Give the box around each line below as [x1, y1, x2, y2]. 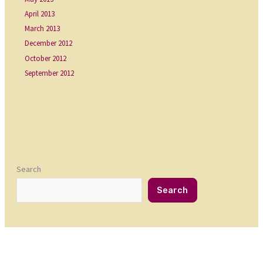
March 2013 [25, 23, 60, 33]
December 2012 [25, 38, 73, 49]
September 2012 [25, 68, 75, 78]
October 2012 [25, 53, 67, 63]
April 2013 [25, 8, 55, 19]
